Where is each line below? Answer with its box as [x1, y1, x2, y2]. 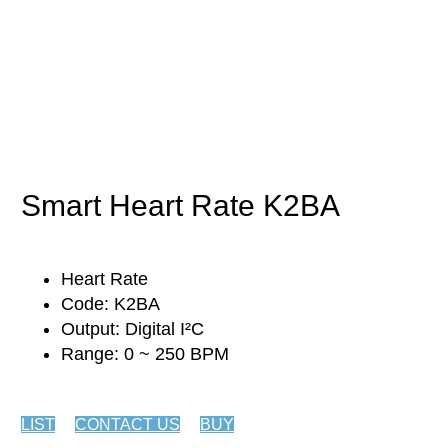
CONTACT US [75, 416, 181, 434]
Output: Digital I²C [61, 319, 205, 340]
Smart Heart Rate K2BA [21, 189, 341, 223]
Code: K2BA [61, 294, 161, 315]
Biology [37, 128, 92, 146]
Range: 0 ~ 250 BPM [61, 344, 230, 365]
